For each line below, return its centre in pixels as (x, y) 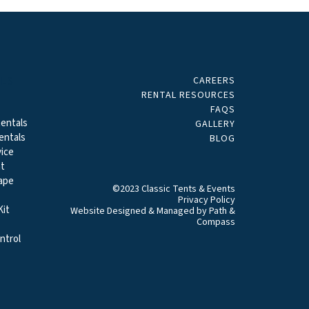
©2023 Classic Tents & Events (174, 189)
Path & (222, 211)
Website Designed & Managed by (140, 211)
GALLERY (215, 124)
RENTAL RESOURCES (188, 95)
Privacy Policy (207, 200)
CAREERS (214, 81)
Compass (216, 222)
